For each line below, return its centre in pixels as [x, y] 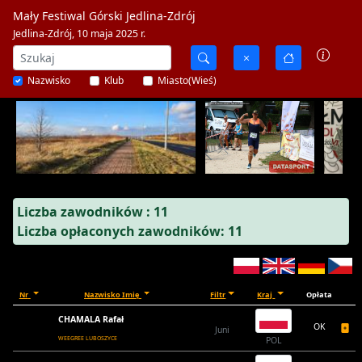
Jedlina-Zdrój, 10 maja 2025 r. [79, 34]
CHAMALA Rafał [91, 319]
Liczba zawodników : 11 [93, 212]
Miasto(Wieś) [187, 80]
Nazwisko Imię [112, 295]
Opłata [319, 295]
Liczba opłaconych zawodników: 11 [130, 231]
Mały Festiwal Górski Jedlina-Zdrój [104, 16]
